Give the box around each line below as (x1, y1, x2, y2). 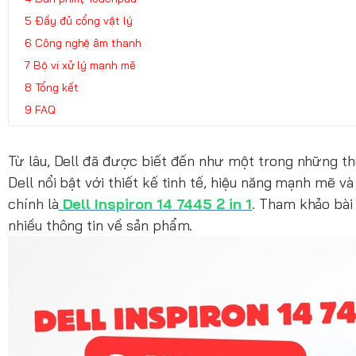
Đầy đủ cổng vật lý (34, 13, 133, 28)
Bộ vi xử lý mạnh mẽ (33, 57, 136, 72)
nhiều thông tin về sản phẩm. (8, 215, 193, 234)
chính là (8, 194, 59, 213)
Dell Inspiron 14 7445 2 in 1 (58, 194, 252, 213)
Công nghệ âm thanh (34, 35, 141, 50)
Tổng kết (34, 79, 79, 95)
